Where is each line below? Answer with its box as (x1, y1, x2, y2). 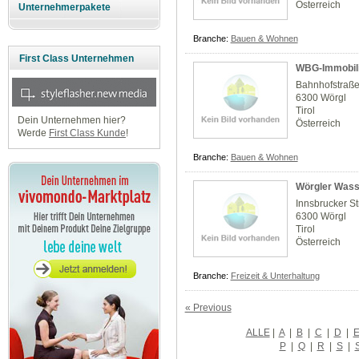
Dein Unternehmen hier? (17, 115, 126, 127)
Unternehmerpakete (18, 2, 111, 14)
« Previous (184, 301, 232, 313)
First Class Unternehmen (19, 53, 134, 65)
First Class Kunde (48, 127, 126, 139)
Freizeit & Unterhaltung (230, 271, 320, 281)
